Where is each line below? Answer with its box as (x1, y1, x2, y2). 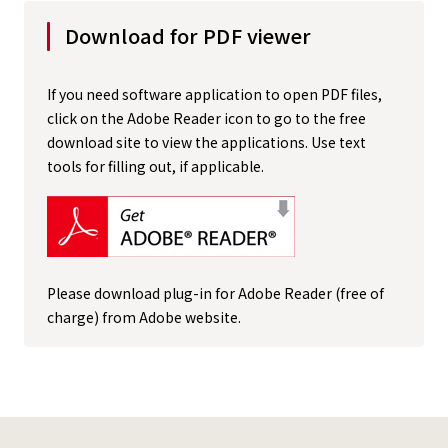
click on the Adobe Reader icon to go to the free (47, 108, 366, 128)
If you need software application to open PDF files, (47, 84, 382, 104)
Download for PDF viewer (65, 21, 312, 50)
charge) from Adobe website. (47, 307, 241, 327)
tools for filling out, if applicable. (47, 156, 264, 176)
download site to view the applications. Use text (47, 132, 366, 152)
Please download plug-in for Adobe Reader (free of (47, 283, 384, 303)
